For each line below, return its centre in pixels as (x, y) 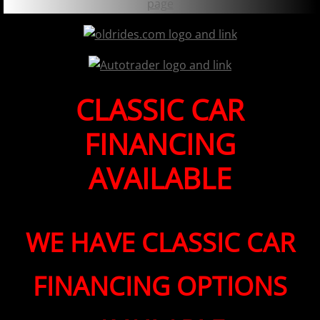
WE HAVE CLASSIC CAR (160, 243)
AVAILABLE (160, 179)
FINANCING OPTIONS (160, 286)
